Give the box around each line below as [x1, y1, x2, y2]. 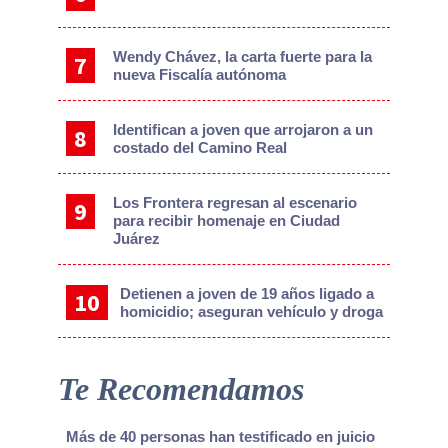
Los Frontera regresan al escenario [113, 193, 358, 211]
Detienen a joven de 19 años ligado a [119, 284, 374, 302]
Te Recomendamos [57, 370, 304, 407]
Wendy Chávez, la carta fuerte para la [113, 47, 373, 65]
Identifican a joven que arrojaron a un [113, 120, 374, 138]
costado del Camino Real [113, 138, 288, 156]
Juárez [113, 229, 161, 247]
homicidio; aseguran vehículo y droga [119, 302, 383, 320]
